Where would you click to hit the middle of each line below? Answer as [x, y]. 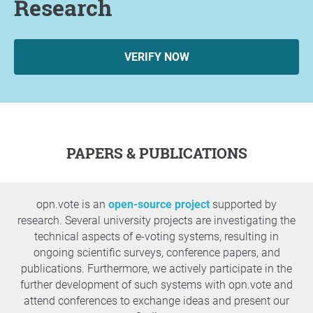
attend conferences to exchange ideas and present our [156, 300]
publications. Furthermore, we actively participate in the [156, 268]
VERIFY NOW [156, 57]
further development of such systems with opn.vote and [156, 284]
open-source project [159, 204]
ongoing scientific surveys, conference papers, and [156, 252]
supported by [243, 204]
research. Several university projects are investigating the [156, 220]
